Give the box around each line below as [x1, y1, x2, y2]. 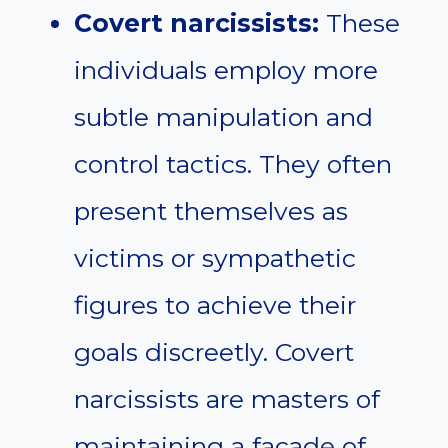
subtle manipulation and [74, 102, 373, 133]
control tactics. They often [74, 149, 392, 180]
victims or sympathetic [74, 243, 356, 274]
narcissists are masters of [74, 384, 380, 415]
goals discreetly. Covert [74, 337, 354, 368]
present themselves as [74, 196, 348, 227]
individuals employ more [74, 55, 378, 86]
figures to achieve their [74, 290, 356, 321]
